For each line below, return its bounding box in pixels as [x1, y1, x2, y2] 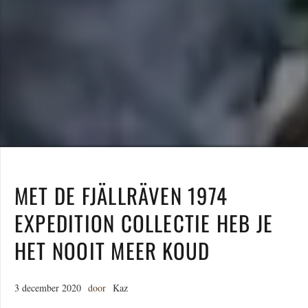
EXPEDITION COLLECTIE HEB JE [14, 207, 274, 239]
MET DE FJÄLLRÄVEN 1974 [14, 179, 228, 212]
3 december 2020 [14, 281, 81, 295]
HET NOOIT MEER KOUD [14, 234, 210, 267]
